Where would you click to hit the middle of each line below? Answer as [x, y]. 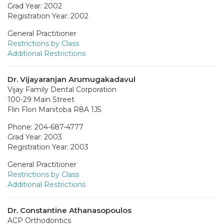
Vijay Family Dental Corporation [62, 89]
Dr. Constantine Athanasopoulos [69, 210]
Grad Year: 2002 [35, 6]
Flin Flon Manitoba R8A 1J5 [54, 109]
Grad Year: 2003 [35, 137]
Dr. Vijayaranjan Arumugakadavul [71, 79]
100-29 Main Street [41, 99]
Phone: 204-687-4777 [45, 127]
